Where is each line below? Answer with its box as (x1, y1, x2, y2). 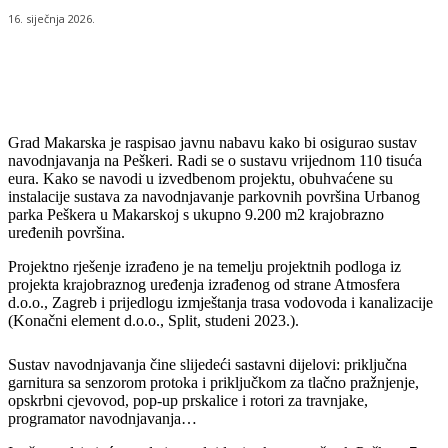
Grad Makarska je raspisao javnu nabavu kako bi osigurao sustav (8, 134, 417, 152)
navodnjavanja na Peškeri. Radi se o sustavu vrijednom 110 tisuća (8, 152, 422, 170)
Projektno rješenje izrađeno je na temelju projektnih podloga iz (8, 258, 401, 276)
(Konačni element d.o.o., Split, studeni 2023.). (8, 312, 299, 330)
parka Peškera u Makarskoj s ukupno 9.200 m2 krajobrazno (8, 206, 384, 224)
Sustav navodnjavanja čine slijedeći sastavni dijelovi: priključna (8, 356, 407, 374)
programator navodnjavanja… (8, 410, 197, 428)
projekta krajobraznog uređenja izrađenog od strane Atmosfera (8, 276, 400, 294)
